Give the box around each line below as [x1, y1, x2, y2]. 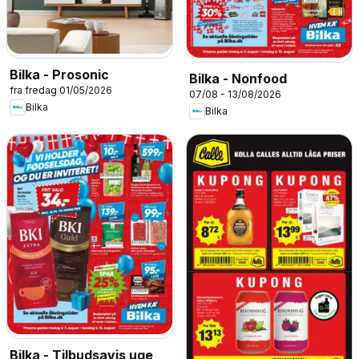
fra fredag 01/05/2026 [10, 83, 112, 96]
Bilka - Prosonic [10, 66, 109, 83]
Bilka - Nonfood [189, 70, 287, 87]
